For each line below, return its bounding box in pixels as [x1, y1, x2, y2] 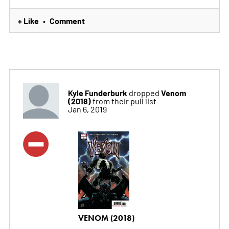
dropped [127, 87, 161, 98]
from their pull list [92, 96, 156, 106]
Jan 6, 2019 [67, 104, 107, 114]
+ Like [17, 15, 39, 27]
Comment [49, 15, 85, 27]
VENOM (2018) [78, 213, 134, 223]
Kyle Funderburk [67, 87, 127, 99]
